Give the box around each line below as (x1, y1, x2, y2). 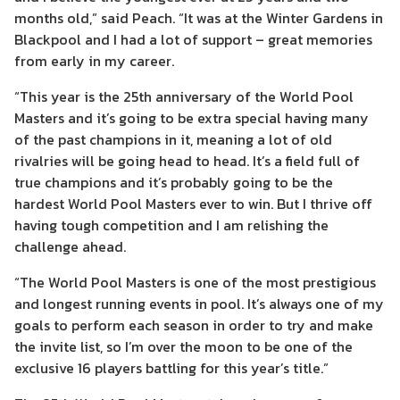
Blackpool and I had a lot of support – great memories (14, 29, 372, 50)
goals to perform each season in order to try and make (14, 314, 373, 336)
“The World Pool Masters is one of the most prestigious (14, 271, 376, 293)
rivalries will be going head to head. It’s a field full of (14, 150, 360, 171)
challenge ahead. (14, 236, 126, 257)
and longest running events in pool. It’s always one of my (14, 293, 384, 314)
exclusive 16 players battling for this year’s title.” (14, 357, 329, 379)
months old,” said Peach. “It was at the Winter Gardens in (14, 7, 383, 29)
